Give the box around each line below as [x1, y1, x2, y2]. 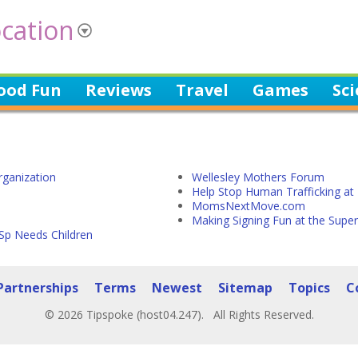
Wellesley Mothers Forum [192, 169, 324, 185]
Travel [176, 79, 229, 101]
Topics [288, 279, 330, 296]
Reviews [86, 79, 152, 101]
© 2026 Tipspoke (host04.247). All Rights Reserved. [44, 307, 314, 322]
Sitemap [218, 279, 272, 296]
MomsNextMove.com [192, 198, 305, 213]
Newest [152, 279, 202, 296]
